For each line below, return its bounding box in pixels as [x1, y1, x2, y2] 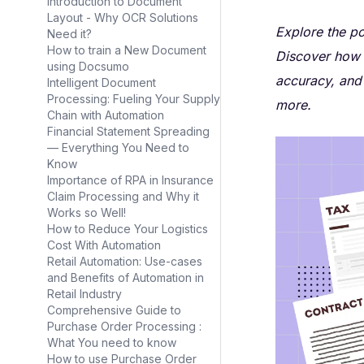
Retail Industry [47, 287, 122, 301]
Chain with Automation [47, 108, 164, 122]
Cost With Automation [47, 238, 161, 252]
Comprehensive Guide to [47, 303, 181, 317]
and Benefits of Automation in [47, 271, 204, 284]
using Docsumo [47, 59, 129, 73]
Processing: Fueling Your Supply [47, 92, 220, 106]
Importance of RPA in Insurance [47, 173, 214, 187]
